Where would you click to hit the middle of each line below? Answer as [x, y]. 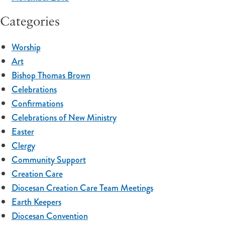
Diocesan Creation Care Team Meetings [82, 188]
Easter [23, 132]
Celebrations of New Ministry [64, 118]
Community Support [48, 160]
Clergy [23, 146]
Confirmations [37, 104]
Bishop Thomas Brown [51, 76]
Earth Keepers [36, 202]
